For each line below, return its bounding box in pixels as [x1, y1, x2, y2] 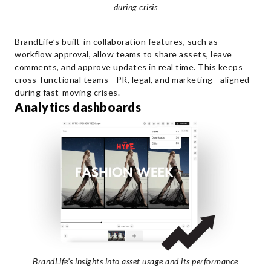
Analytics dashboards [15, 99, 144, 114]
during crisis [113, 1, 158, 12]
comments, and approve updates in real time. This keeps [15, 61, 243, 72]
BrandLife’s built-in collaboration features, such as [15, 36, 218, 47]
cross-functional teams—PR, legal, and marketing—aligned [15, 74, 250, 85]
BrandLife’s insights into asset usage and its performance [33, 255, 238, 266]
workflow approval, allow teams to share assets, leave [15, 48, 232, 59]
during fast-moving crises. [15, 87, 120, 97]
